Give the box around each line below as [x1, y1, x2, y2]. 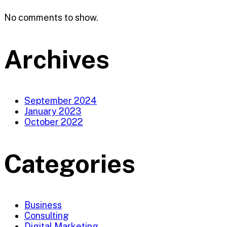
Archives [4, 44, 109, 74]
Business [24, 200, 62, 210]
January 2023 [24, 106, 82, 117]
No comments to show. [4, 12, 98, 23]
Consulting [24, 210, 69, 221]
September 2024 [24, 95, 97, 106]
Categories [4, 148, 135, 178]
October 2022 [24, 117, 83, 127]
